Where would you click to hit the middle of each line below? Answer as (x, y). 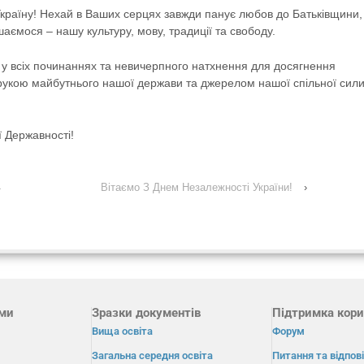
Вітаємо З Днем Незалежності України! (197, 187)
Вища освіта (123, 331)
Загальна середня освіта (153, 355)
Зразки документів (147, 312)
